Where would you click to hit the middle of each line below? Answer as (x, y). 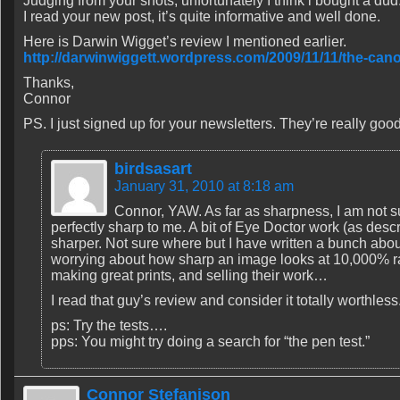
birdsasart (153, 169)
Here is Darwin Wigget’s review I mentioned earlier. (185, 42)
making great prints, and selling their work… (189, 275)
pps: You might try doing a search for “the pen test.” (210, 342)
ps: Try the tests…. (109, 325)
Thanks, (49, 83)
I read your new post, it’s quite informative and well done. (202, 17)
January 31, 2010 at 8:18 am (204, 186)
